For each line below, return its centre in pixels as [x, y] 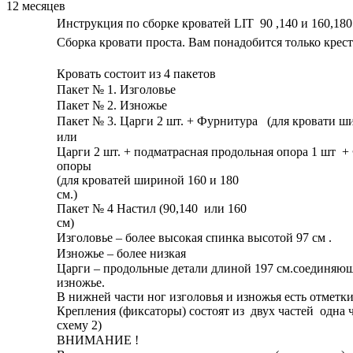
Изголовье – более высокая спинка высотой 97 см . [196, 238]
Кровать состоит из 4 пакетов [136, 74]
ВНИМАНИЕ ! [72, 340]
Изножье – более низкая [121, 254]
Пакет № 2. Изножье [112, 106]
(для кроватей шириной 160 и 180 [148, 180]
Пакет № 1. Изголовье [116, 90]
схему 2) [79, 325]
